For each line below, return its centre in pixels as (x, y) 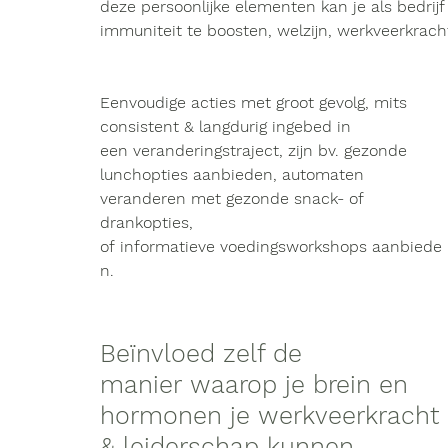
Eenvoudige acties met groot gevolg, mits (256, 102)
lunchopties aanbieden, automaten (234, 174)
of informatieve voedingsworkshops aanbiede (271, 246)
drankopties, (149, 222)
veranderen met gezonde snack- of (234, 198)
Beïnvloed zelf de (205, 353)
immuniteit (141, 30)
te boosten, (229, 30)
